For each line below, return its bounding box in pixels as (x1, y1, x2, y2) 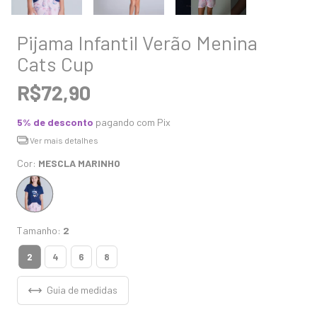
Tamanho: (17, 224, 63, 237)
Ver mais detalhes (28, 134, 98, 145)
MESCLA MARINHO (38, 157, 120, 170)
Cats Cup (17, 51, 94, 76)
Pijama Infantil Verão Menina (17, 30, 258, 54)
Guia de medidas (44, 284, 117, 296)
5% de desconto (17, 115, 93, 128)
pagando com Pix (93, 115, 171, 128)
